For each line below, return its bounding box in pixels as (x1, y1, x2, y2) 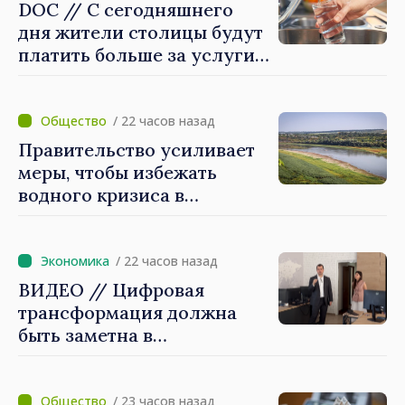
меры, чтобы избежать (18, 161, 217, 184)
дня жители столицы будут (18, 21, 263, 44)
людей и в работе (18, 369, 174, 392)
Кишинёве (18, 206, 111, 230)
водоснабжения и (18, 66, 176, 89)
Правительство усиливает (18, 138, 255, 162)
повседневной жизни (18, 346, 210, 370)
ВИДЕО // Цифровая (18, 278, 204, 302)
